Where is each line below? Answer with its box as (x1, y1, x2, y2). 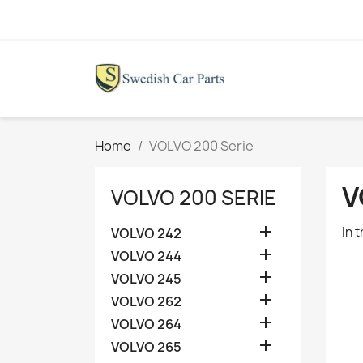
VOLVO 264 (111, 315, 181, 334)
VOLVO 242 (111, 224, 181, 243)
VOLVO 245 (111, 270, 181, 288)
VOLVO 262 (111, 293, 181, 311)
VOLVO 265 (111, 338, 181, 357)
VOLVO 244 (111, 247, 181, 266)
